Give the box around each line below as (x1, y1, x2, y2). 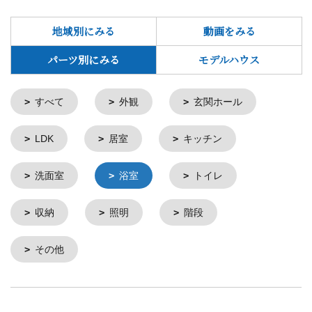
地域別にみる (52, 24, 115, 38)
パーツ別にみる (47, 52, 120, 67)
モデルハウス (198, 52, 260, 67)
